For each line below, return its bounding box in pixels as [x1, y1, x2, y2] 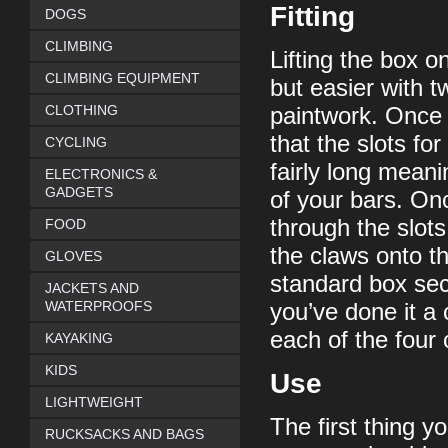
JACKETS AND [45, 280, 139, 296]
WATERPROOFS [45, 298, 152, 314]
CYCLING [45, 134, 107, 150]
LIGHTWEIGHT [45, 394, 143, 410]
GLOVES [45, 248, 102, 264]
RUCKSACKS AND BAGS [45, 426, 204, 442]
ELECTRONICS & [45, 166, 157, 182]
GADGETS [45, 184, 113, 200]
